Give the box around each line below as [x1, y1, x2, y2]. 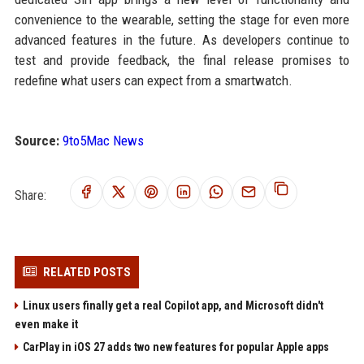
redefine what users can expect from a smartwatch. [14, 72, 292, 89]
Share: [14, 187, 46, 203]
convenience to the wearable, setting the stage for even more [14, 11, 350, 28]
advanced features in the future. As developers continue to [14, 32, 350, 49]
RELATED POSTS [42, 265, 131, 280]
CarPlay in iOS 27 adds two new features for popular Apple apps [22, 340, 329, 354]
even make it [14, 318, 78, 331]
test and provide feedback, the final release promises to [14, 52, 350, 69]
